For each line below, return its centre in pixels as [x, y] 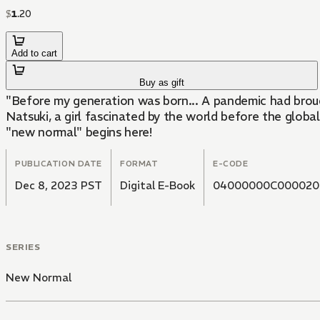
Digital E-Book [157, 186]
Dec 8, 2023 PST [59, 186]
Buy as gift [162, 83]
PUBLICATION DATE [59, 164]
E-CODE [231, 164]
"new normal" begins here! [79, 132]
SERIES [23, 247]
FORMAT [139, 164]
